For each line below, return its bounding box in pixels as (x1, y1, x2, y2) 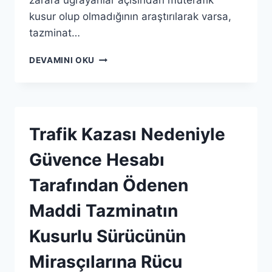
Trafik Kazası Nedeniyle (29, 124, 225, 144)
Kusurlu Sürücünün (29, 226, 186, 246)
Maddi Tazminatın (29, 200, 178, 221)
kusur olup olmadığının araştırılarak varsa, (29, 10, 231, 22)
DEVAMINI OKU (29, 55, 95, 65)
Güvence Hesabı (29, 149, 165, 170)
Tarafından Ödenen (29, 175, 188, 195)
